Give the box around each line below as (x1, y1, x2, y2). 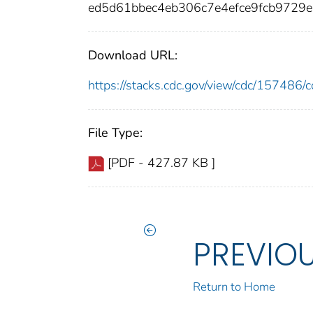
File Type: (88, 124, 143, 142)
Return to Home (193, 279, 276, 296)
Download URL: (88, 47, 177, 64)
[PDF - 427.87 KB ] (108, 154, 215, 172)
